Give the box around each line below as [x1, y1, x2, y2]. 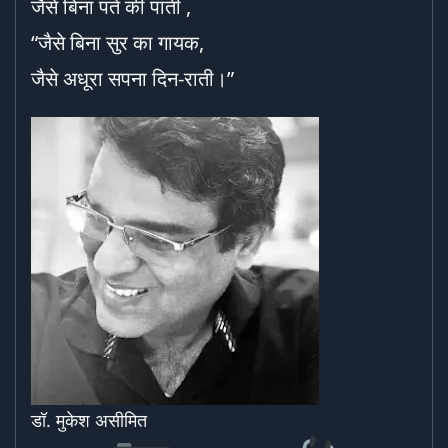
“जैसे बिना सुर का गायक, [31, 29, 204, 56]
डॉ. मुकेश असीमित [31, 408, 147, 432]
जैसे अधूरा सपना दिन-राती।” [31, 65, 234, 92]
